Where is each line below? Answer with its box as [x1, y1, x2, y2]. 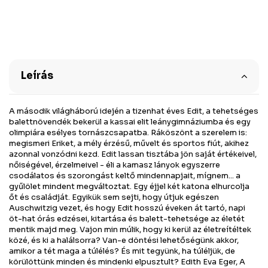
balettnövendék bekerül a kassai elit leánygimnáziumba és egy [9, 117, 251, 127]
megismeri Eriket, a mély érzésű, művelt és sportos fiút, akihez [9, 138, 249, 149]
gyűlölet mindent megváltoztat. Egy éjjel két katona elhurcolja [9, 181, 249, 192]
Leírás [20, 69, 53, 83]
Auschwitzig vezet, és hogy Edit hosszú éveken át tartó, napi [9, 203, 245, 214]
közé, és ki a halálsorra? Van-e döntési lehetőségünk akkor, [9, 235, 239, 246]
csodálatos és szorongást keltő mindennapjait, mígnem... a [9, 170, 240, 181]
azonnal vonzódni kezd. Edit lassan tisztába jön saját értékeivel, [9, 149, 257, 160]
